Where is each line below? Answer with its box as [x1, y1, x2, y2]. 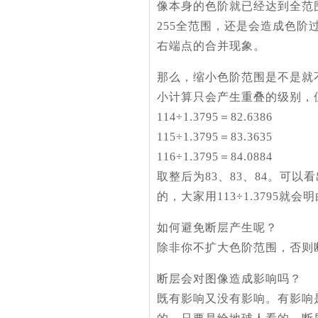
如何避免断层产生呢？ [157, 221, 278, 234]
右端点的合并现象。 [157, 40, 265, 52]
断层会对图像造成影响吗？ [157, 273, 302, 285]
